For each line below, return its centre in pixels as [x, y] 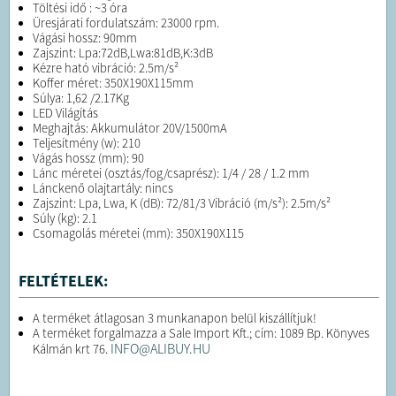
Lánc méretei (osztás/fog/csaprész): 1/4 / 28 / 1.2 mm [171, 174]
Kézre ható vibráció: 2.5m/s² [106, 69]
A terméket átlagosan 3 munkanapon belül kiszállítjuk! [175, 319]
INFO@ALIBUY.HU [160, 349]
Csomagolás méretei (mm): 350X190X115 [138, 234]
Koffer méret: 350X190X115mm [113, 84]
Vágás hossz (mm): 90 [88, 159]
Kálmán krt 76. [72, 350]
